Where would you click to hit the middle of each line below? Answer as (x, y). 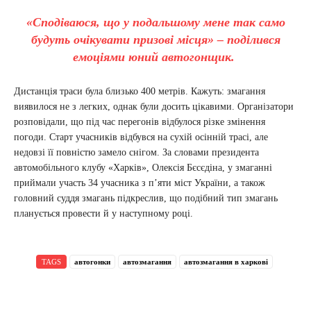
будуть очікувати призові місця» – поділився (155, 40)
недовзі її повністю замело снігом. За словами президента (136, 153)
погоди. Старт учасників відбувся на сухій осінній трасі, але (141, 137)
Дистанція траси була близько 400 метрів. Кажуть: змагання (140, 92)
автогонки (92, 262)
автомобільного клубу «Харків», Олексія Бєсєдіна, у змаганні (143, 168)
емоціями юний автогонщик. (155, 57)
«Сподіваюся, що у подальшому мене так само (155, 23)
